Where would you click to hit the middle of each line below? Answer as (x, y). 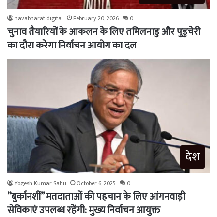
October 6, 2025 (96, 183)
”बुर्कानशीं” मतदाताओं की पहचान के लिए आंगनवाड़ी (96, 196)
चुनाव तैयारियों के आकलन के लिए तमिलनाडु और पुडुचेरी (104, 32)
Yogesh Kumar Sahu (40, 183)
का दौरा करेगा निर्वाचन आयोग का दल (72, 45)
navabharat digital (39, 18)
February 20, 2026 (96, 18)
